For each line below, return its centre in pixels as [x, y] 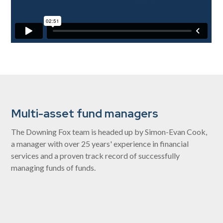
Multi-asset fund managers [85, 113]
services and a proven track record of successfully [96, 155]
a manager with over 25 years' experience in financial [100, 143]
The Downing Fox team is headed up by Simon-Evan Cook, [109, 131]
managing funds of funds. [54, 167]
